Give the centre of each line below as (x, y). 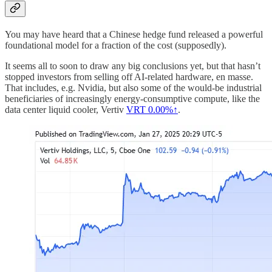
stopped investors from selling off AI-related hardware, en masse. (129, 77)
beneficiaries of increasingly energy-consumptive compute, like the (132, 99)
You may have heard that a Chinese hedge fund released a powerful (134, 35)
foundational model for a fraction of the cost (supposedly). (116, 46)
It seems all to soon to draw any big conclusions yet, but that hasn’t (133, 66)
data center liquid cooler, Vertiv (66, 110)
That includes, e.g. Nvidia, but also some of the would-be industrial (133, 88)
